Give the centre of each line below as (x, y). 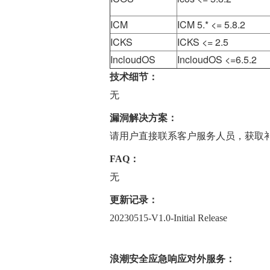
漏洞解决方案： (143, 118)
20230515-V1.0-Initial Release (168, 218)
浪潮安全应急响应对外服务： (172, 259)
